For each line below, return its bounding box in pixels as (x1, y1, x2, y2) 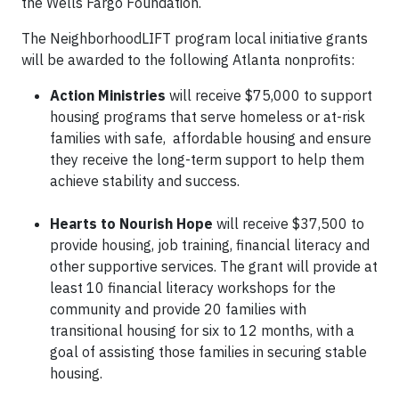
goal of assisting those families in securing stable (50, 343, 367, 361)
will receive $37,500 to (213, 215, 364, 232)
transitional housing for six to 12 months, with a (50, 322, 354, 339)
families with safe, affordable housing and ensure (50, 129, 371, 147)
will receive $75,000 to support (166, 86, 372, 104)
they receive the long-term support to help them (50, 151, 364, 168)
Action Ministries (50, 86, 166, 104)
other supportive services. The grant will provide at (50, 257, 378, 275)
